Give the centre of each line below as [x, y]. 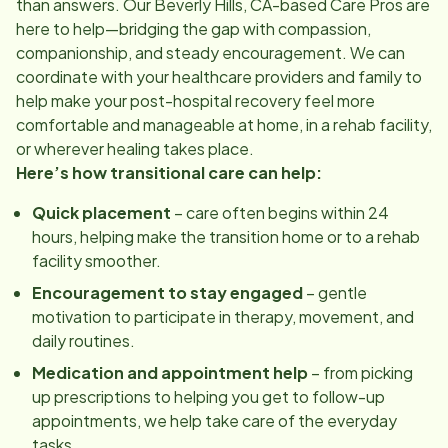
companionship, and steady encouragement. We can [210, 52]
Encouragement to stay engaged [167, 292]
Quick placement [101, 212]
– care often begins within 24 [280, 212]
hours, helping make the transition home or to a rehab [226, 236]
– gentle [335, 292]
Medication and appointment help [170, 372]
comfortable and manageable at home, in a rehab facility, [224, 124]
